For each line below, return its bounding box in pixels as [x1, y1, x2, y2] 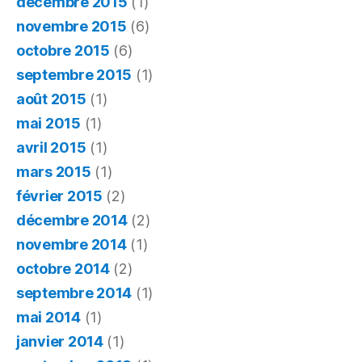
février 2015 [16, 187, 103, 204]
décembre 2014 [16, 211, 128, 229]
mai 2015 [16, 114, 81, 132]
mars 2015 [16, 162, 91, 180]
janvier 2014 [16, 332, 103, 350]
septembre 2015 [16, 65, 133, 83]
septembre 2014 [16, 284, 133, 301]
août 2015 [16, 90, 86, 107]
